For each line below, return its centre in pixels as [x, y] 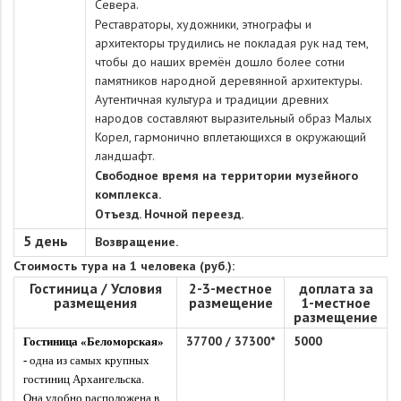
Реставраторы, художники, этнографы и [203, 24]
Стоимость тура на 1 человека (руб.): [126, 266]
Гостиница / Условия [95, 288]
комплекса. [128, 194]
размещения [95, 303]
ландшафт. [125, 156]
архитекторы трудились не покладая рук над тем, [231, 43]
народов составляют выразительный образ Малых [233, 118]
